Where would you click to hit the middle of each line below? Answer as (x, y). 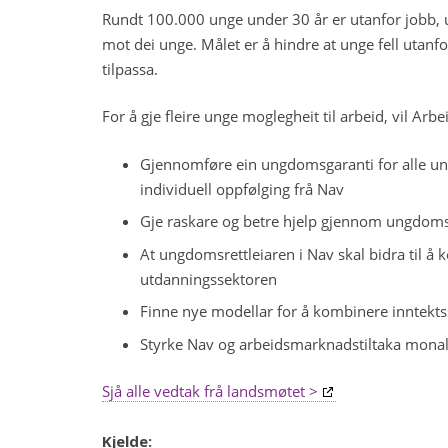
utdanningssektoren (208, 278)
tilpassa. (130, 68)
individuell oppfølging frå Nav (241, 188)
